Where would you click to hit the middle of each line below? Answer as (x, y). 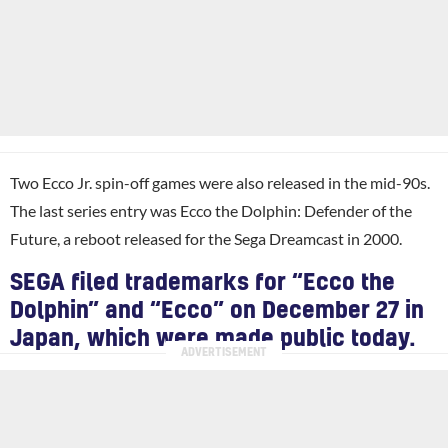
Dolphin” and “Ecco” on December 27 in (217, 310)
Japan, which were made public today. (213, 338)
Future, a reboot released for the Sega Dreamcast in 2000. (206, 238)
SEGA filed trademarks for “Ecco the (202, 282)
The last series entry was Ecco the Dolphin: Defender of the (211, 210)
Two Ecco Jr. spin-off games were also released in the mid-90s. (220, 182)
